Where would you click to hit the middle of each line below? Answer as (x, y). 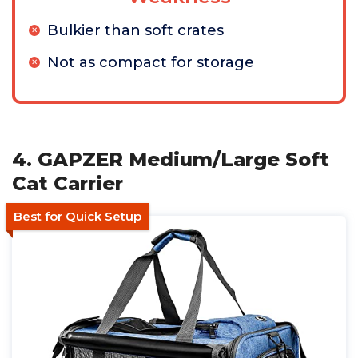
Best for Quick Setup (78, 216)
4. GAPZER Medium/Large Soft (171, 159)
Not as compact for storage (151, 62)
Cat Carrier (68, 183)
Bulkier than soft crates (135, 30)
